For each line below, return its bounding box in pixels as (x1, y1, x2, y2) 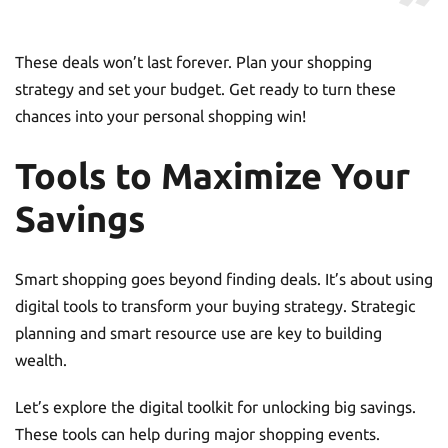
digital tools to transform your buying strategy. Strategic (15, 296, 415, 315)
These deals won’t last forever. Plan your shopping (15, 52, 372, 71)
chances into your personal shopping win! (15, 106, 306, 125)
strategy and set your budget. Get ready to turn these (15, 79, 396, 98)
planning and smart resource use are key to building (15, 323, 382, 342)
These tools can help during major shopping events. (15, 424, 380, 443)
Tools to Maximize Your (15, 155, 410, 196)
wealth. (15, 350, 67, 369)
